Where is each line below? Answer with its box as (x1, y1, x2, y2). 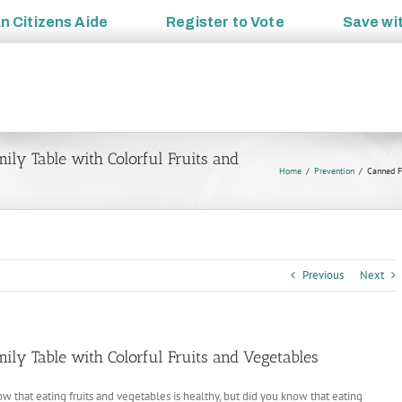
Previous (302, 267, 344, 283)
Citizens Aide (13, 13, 109, 30)
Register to (166, 13, 251, 30)
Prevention (314, 165, 354, 177)
